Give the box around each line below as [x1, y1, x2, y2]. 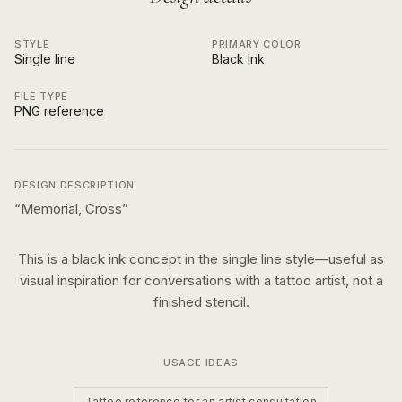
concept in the [126, 250, 218, 267]
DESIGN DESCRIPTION [14, 179, 135, 191]
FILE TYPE [14, 90, 68, 102]
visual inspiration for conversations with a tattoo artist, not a [19, 272, 383, 289]
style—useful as [282, 250, 384, 267]
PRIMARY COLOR [212, 38, 301, 50]
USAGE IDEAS [162, 356, 240, 369]
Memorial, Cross [21, 200, 122, 217]
